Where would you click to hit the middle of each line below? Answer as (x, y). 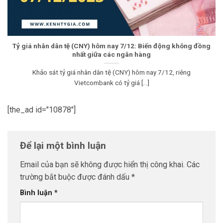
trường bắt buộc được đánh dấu (76, 177)
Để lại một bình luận (64, 146)
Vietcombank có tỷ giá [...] (111, 82)
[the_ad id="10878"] (42, 110)
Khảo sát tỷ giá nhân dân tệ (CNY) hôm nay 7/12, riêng (111, 72)
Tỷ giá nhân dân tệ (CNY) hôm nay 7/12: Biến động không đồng (111, 46)
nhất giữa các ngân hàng (111, 54)
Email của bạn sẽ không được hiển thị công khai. (102, 164)
